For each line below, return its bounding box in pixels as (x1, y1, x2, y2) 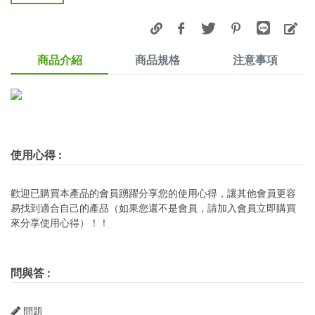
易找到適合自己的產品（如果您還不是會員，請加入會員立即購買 (11, 201, 296, 214)
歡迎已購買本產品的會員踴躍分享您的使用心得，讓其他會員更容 (11, 186, 296, 199)
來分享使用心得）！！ (11, 216, 109, 229)
